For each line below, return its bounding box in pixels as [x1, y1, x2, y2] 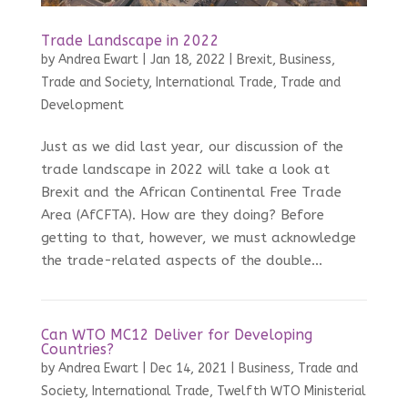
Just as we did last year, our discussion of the [40, 138, 343, 156]
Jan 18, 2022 [149, 52, 225, 68]
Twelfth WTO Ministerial [216, 383, 366, 400]
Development [40, 97, 124, 114]
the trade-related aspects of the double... [40, 252, 322, 270]
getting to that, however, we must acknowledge [40, 229, 356, 247]
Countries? [40, 341, 114, 359]
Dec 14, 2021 [149, 361, 227, 377]
